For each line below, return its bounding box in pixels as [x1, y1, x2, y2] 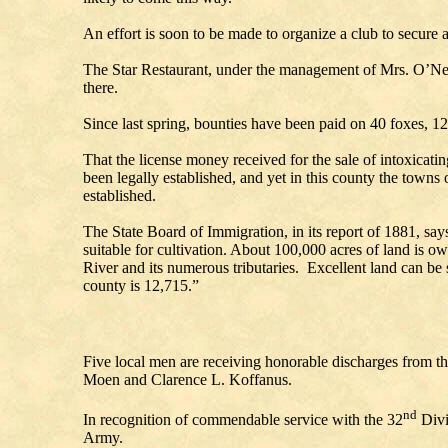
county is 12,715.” [83, 277, 199, 294]
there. [83, 79, 242, 96]
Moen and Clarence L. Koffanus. [83, 371, 292, 388]
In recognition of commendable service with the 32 [83, 411, 403, 429]
